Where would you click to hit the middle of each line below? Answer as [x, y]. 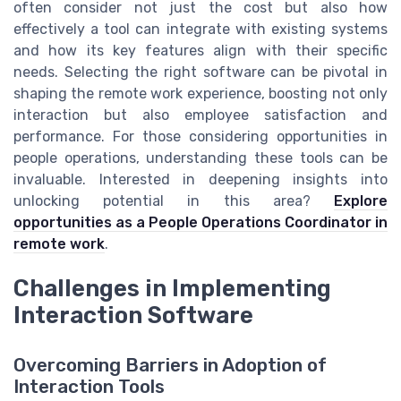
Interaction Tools [89, 387]
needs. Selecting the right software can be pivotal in [200, 72]
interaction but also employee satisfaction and [200, 115]
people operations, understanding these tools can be [200, 158]
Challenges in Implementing [172, 289]
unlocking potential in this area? [174, 201]
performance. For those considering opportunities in [200, 137]
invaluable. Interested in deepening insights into [200, 179]
